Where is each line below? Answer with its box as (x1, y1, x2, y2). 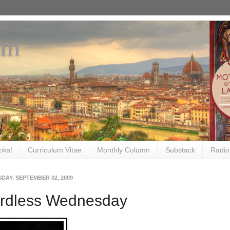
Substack (165, 146, 195, 155)
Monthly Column (97, 146, 150, 155)
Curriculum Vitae (28, 146, 82, 155)
